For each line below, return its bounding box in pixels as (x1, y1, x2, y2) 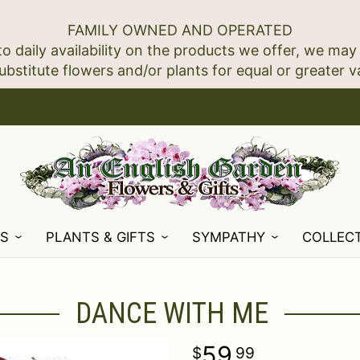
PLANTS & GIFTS (46, 229, 156, 245)
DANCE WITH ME (76, 297, 268, 330)
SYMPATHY (192, 229, 266, 245)
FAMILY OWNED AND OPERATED (67, 22, 292, 39)
